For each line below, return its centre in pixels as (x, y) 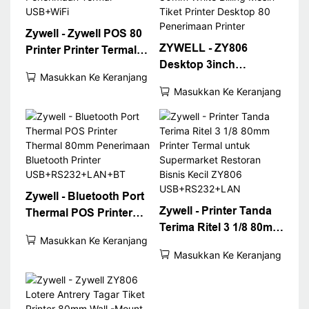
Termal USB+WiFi (71, 99)
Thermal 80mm (64, 230)
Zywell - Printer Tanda (215, 211)
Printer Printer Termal (81, 50)
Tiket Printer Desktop (214, 130)
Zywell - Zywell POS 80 (83, 33)
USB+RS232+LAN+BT (83, 279)
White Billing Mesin (209, 114)
